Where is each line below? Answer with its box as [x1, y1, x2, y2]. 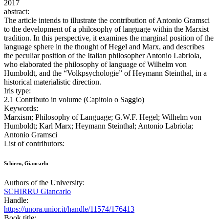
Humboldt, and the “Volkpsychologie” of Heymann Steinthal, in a [4, 69, 207, 78]
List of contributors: [4, 139, 65, 148]
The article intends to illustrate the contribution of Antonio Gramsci [4, 16, 210, 25]
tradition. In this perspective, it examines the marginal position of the [4, 34, 214, 43]
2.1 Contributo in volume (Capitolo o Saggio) [4, 95, 144, 104]
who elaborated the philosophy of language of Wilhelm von [4, 60, 187, 69]
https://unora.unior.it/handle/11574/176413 [4, 205, 134, 214]
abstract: [4, 7, 29, 16]
